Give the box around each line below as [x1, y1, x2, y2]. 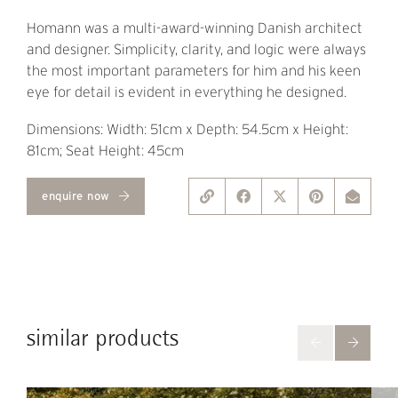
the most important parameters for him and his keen [27, 63, 361, 79]
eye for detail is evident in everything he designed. [27, 84, 346, 100]
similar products [27, 322, 179, 354]
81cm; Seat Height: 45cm [27, 143, 184, 159]
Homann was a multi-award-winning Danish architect [27, 20, 362, 36]
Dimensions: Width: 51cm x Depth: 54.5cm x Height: [27, 122, 348, 138]
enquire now [42, 189, 114, 203]
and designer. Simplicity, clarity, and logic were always [27, 42, 366, 58]
